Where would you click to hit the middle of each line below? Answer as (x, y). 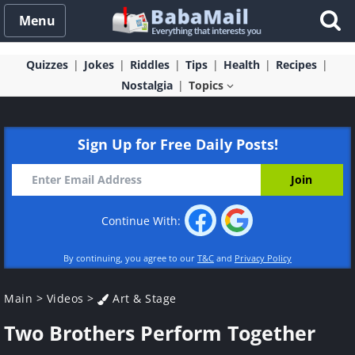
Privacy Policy (263, 258)
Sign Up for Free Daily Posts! (177, 144)
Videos (65, 298)
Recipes (296, 65)
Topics (208, 85)
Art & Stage (143, 298)
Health (241, 65)
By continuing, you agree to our (130, 258)
